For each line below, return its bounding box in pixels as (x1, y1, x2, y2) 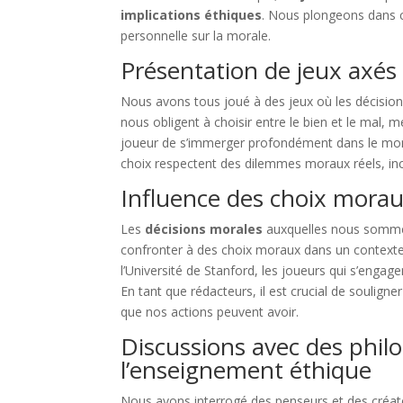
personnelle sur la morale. (121, 27, 272, 45)
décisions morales (145, 220, 264, 238)
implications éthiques (121, 6, 263, 24)
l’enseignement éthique (121, 354, 372, 387)
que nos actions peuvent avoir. (121, 303, 300, 321)
